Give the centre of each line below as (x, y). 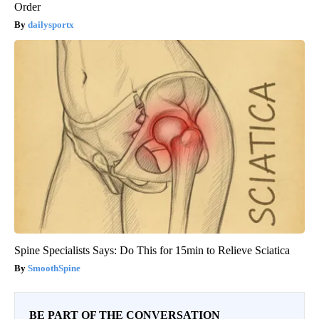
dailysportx (51, 25)
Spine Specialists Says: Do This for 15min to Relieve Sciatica (152, 251)
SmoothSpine (54, 268)
